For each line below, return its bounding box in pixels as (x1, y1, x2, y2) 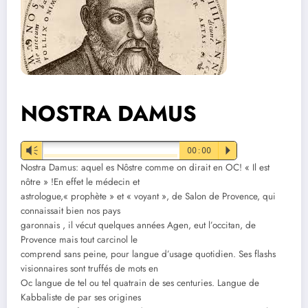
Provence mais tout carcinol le (21, 233, 137, 247)
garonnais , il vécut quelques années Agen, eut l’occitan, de (21, 219, 256, 232)
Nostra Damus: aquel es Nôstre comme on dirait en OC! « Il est (21, 161, 269, 175)
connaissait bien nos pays (21, 204, 120, 218)
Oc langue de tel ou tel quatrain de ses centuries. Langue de (21, 276, 259, 290)
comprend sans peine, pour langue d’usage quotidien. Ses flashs (21, 247, 276, 261)
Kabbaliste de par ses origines (21, 291, 141, 305)
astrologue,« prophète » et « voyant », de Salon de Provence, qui (21, 190, 276, 203)
